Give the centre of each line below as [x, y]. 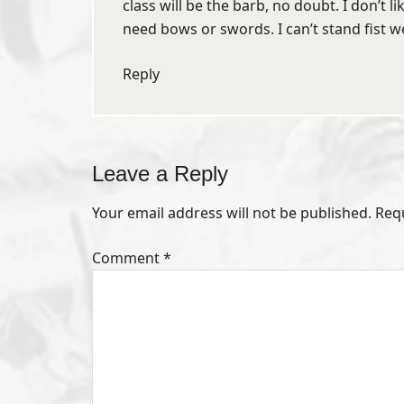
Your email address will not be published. [232, 213]
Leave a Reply [160, 174]
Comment [128, 258]
